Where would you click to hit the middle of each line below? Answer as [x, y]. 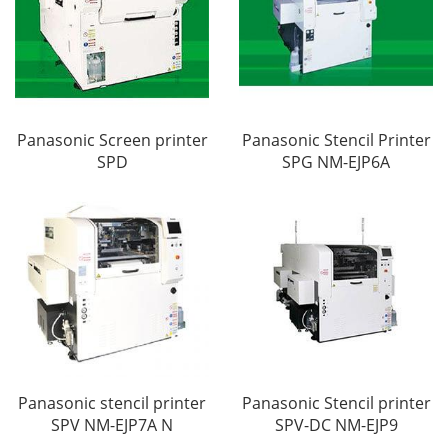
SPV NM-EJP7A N [112, 425]
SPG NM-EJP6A [336, 162]
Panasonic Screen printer [112, 140]
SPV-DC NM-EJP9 [336, 425]
